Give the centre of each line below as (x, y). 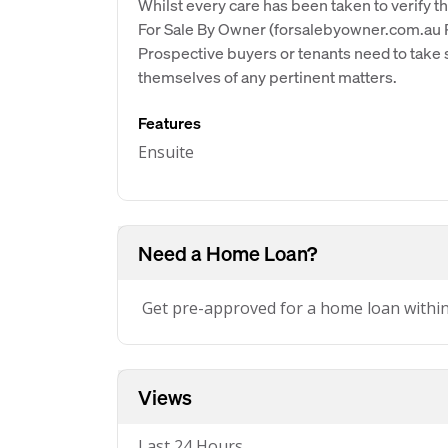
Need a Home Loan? (227, 253)
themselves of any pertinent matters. (267, 76)
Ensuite (166, 152)
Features (169, 122)
